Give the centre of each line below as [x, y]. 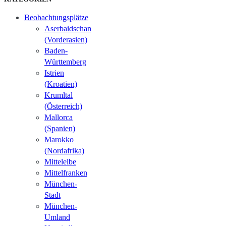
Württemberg [65, 62]
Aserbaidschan [68, 28]
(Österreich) [63, 106]
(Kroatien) [61, 84]
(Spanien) [60, 128]
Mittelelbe [60, 161]
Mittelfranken [66, 173]
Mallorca [59, 117]
